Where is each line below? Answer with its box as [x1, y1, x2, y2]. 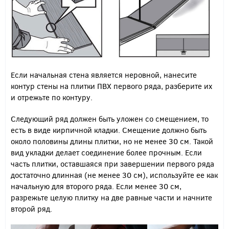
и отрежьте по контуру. [11, 92, 93, 103]
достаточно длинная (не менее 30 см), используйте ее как [11, 170, 218, 180]
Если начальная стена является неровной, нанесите [11, 70, 197, 80]
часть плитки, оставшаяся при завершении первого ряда [11, 158, 214, 169]
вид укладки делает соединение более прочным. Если [11, 147, 202, 158]
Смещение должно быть [122, 125, 207, 135]
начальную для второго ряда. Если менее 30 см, [11, 181, 181, 192]
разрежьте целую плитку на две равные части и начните [11, 192, 212, 203]
